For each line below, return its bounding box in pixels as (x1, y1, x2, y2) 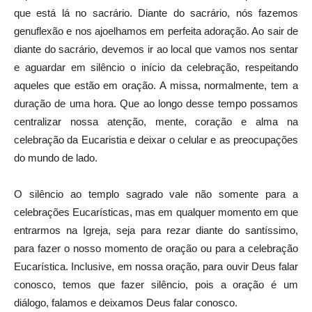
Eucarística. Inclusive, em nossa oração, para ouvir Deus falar (14, 260, 298, 272)
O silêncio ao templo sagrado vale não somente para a (14, 187, 298, 200)
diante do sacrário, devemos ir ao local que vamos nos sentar (14, 42, 298, 55)
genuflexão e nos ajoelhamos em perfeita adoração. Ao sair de (14, 24, 298, 37)
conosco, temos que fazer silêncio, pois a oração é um (14, 278, 298, 290)
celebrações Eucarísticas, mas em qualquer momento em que (14, 205, 298, 218)
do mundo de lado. (14, 151, 97, 164)
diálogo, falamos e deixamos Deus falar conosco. (14, 296, 237, 309)
